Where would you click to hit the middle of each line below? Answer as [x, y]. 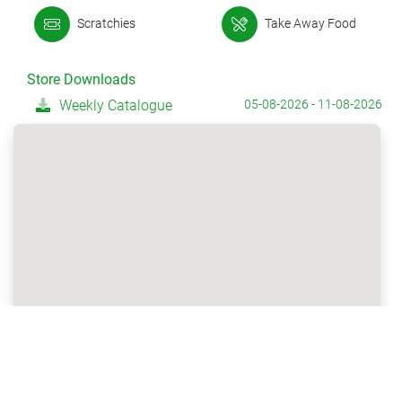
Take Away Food [310, 23]
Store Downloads [81, 79]
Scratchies [106, 23]
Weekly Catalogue [116, 105]
